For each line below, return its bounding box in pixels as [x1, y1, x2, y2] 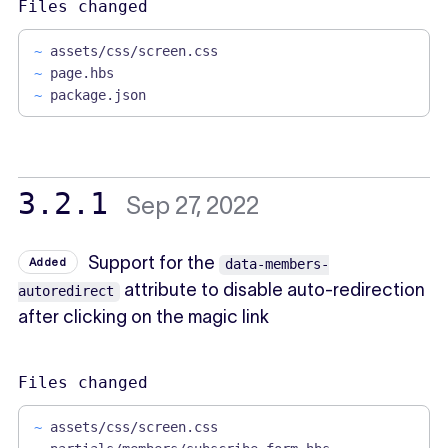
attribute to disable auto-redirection [119, 279, 425, 300]
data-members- [225, 255, 330, 272]
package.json [49, 86, 146, 103]
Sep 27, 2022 [125, 191, 259, 219]
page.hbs [49, 64, 114, 81]
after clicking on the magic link [17, 306, 269, 327]
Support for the [88, 252, 220, 273]
